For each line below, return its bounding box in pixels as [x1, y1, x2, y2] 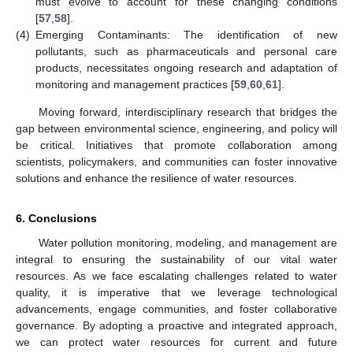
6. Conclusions [16, 211, 97, 225]
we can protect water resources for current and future [16, 335, 337, 348]
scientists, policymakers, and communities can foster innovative [16, 154, 337, 168]
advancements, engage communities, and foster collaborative [16, 302, 337, 315]
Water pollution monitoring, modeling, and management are [38, 236, 337, 249]
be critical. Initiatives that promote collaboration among [16, 138, 337, 151]
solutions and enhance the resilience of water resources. [16, 171, 297, 184]
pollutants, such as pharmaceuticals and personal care [35, 44, 337, 58]
